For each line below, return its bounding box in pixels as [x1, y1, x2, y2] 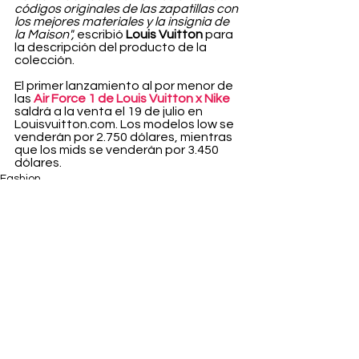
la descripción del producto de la [14, 41, 209, 54]
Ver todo [212, 268, 256, 280]
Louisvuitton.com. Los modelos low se [14, 118, 236, 131]
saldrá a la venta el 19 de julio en [14, 105, 205, 119]
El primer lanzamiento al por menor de [14, 79, 236, 93]
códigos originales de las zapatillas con [14, 2, 240, 16]
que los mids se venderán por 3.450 [14, 143, 221, 157]
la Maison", [14, 28, 75, 42]
